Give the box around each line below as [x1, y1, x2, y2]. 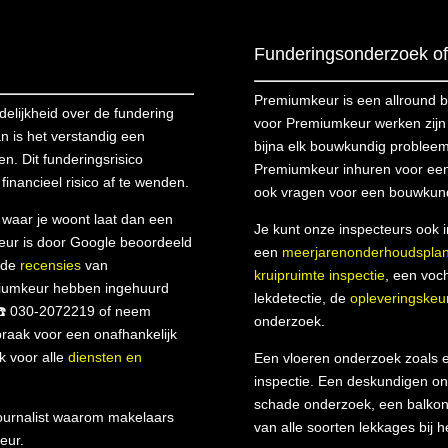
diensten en [68, 348, 143, 365]
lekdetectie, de [253, 289, 350, 306]
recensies [20, 256, 82, 273]
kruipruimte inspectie [253, 266, 385, 283]
